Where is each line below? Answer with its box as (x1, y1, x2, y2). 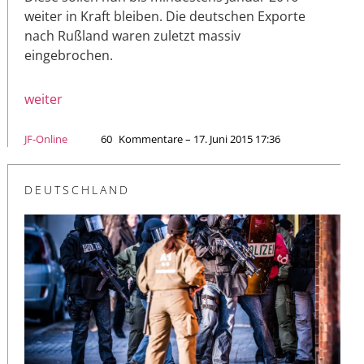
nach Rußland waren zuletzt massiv (24, 26, 240, 45)
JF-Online (24, 131, 67, 146)
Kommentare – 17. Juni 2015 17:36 (119, 131, 280, 146)
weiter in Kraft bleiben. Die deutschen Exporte (24, 6, 305, 25)
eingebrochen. (24, 45, 113, 64)
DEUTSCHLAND (24, 181, 130, 197)
